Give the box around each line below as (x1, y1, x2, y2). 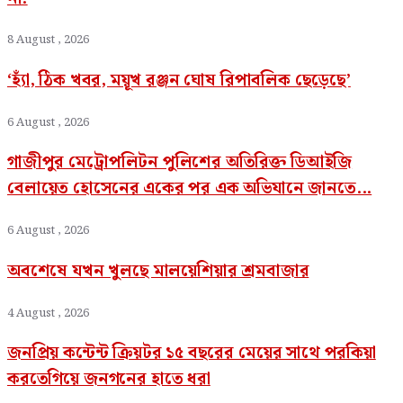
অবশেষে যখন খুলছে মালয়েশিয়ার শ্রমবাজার (7, 257, 309, 284)
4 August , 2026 (7, 303, 89, 323)
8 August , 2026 (7, 31, 89, 50)
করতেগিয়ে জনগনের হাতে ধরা (7, 366, 210, 393)
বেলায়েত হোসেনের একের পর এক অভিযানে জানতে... (7, 175, 372, 202)
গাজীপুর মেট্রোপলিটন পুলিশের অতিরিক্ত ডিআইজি (7, 149, 353, 176)
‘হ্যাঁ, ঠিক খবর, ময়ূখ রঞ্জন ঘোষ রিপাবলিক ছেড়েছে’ (7, 67, 351, 94)
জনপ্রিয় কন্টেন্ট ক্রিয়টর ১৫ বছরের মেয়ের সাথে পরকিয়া (7, 340, 376, 367)
